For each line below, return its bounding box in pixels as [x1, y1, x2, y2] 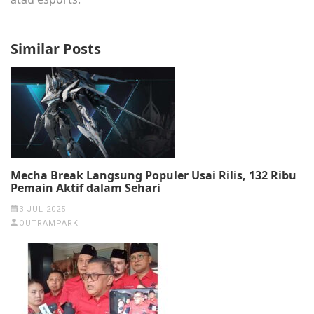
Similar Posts [11, 39, 101, 58]
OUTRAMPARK [18, 218, 78, 228]
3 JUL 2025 [18, 204, 66, 214]
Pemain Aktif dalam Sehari [11, 179, 161, 196]
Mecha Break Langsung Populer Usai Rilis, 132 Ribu [11, 167, 296, 183]
